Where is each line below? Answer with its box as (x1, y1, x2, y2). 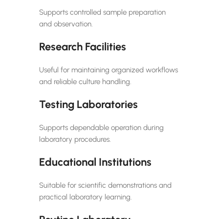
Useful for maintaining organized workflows (39, 65, 178, 74)
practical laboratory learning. (39, 192, 132, 201)
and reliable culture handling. (39, 77, 131, 86)
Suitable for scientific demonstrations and (39, 180, 172, 190)
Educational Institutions (39, 155, 152, 169)
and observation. (39, 19, 93, 28)
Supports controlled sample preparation (39, 7, 166, 17)
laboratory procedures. (39, 134, 111, 144)
